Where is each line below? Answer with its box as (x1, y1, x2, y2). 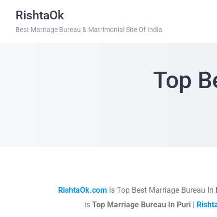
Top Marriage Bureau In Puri (92, 200, 191, 209)
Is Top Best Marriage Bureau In (107, 186, 216, 195)
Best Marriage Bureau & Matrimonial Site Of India (15, 26, 162, 33)
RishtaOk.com (58, 186, 107, 195)
